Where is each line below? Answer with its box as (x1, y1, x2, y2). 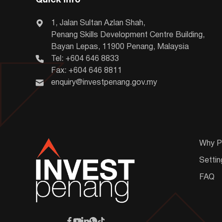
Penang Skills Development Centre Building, (51, 31, 205, 39)
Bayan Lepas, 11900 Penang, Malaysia (51, 43, 189, 51)
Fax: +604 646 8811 (51, 67, 122, 74)
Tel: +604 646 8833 (51, 55, 119, 62)
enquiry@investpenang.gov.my (51, 79, 157, 86)
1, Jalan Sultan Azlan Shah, (51, 19, 145, 27)
